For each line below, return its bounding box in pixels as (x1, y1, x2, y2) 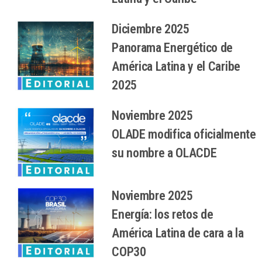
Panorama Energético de (112, 40, 233, 55)
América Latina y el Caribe (112, 58, 240, 74)
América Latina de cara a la (112, 226, 244, 241)
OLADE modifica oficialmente (112, 126, 256, 142)
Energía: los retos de (112, 207, 213, 222)
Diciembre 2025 (112, 21, 189, 36)
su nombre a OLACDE (112, 145, 217, 160)
